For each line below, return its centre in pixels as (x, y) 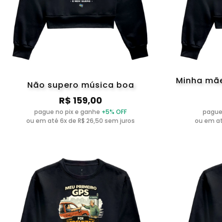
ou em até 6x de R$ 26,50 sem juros (81, 120)
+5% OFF (114, 111)
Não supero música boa (81, 85)
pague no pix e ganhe (68, 111)
